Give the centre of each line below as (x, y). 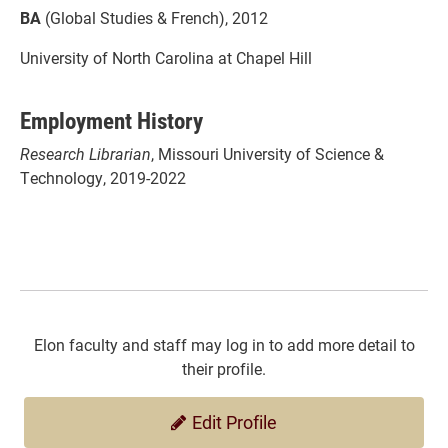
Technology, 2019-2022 (103, 177)
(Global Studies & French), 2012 (154, 17)
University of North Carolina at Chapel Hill (166, 57)
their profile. (224, 368)
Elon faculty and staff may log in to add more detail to (224, 344)
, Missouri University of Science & (267, 153)
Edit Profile (232, 421)
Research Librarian (85, 153)
